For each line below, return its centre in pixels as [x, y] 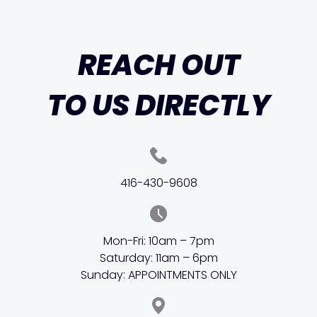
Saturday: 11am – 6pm [158, 258]
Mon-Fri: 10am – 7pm [158, 241]
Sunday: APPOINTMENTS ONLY [158, 275]
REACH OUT [158, 65]
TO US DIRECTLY [158, 106]
